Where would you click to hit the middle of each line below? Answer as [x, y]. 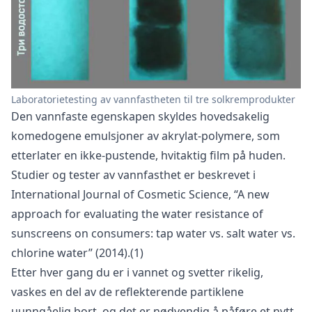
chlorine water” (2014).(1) [77, 252]
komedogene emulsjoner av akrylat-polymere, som [146, 135]
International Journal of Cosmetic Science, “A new [140, 194]
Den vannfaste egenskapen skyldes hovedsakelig [140, 116]
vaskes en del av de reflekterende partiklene [127, 291]
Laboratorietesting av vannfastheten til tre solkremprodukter [153, 99]
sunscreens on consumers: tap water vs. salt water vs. [153, 233]
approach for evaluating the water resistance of [137, 213]
